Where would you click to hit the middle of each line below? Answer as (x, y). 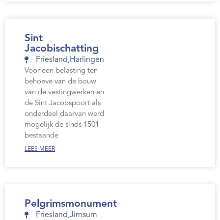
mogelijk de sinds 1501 (62, 125)
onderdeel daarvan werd (64, 114)
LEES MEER (40, 150)
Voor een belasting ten (61, 71)
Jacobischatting (62, 49)
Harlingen (87, 60)
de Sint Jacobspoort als (63, 104)
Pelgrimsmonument (71, 204)
